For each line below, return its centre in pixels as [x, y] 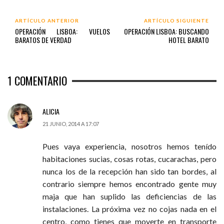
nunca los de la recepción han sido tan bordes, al [129, 171]
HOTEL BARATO [188, 40]
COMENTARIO [39, 80]
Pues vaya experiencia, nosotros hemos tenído [129, 146]
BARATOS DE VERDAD [43, 40]
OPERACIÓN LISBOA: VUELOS [62, 31]
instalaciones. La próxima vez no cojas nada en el [129, 208]
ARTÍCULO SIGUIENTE [176, 20]
